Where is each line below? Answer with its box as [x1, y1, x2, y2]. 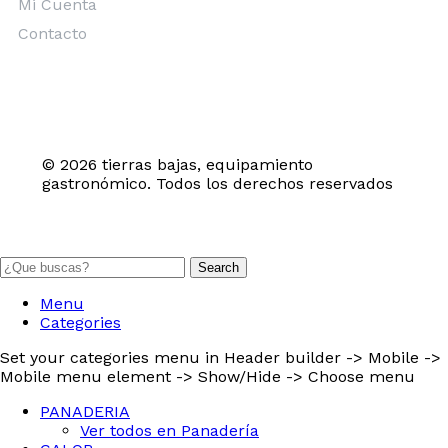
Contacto [18, 24, 87, 44]
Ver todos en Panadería [80, 421, 259, 441]
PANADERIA [40, 402, 130, 422]
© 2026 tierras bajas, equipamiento [42, 155, 313, 175]
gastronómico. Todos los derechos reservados [42, 174, 393, 194]
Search [198, 260, 239, 276]
